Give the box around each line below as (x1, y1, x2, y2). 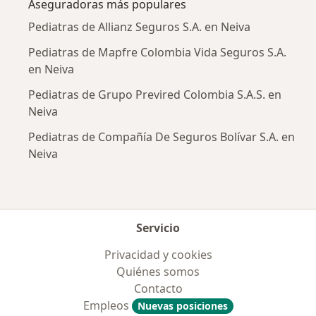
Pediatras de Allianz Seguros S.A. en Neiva (28, 19, 250, 35)
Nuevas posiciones (137, 299, 228, 313)
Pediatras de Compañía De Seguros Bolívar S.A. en (28, 129, 295, 145)
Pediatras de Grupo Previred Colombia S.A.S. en (28, 87, 281, 103)
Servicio (136, 220, 180, 236)
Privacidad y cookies (104, 247, 212, 263)
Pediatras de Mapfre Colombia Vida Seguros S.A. (28, 44, 286, 61)
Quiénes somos (116, 264, 200, 280)
